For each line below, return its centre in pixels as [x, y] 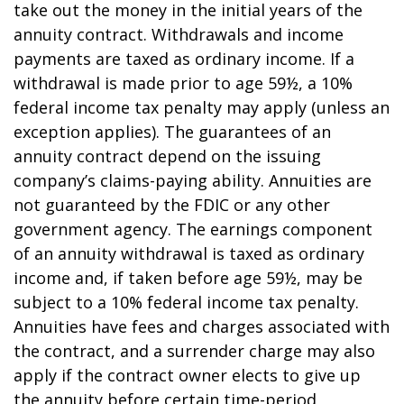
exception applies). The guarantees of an [172, 132]
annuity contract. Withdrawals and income [179, 34]
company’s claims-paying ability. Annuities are [193, 180]
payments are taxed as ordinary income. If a [184, 59]
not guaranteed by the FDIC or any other [172, 205]
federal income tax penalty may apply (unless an [202, 107]
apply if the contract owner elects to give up [187, 375]
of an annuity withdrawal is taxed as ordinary [189, 253]
